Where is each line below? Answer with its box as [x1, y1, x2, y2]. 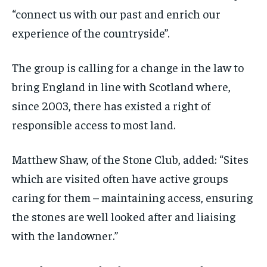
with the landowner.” [12, 227, 118, 243]
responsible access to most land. [12, 116, 175, 132]
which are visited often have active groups [12, 170, 228, 185]
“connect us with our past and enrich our [12, 5, 221, 21]
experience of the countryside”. [12, 24, 169, 40]
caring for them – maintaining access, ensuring [12, 189, 253, 204]
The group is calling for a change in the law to [12, 59, 244, 74]
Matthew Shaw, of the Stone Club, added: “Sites [12, 151, 249, 166]
